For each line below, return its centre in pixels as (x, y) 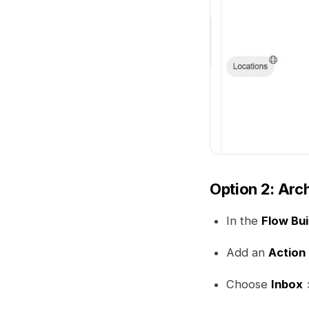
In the (244, 221)
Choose (249, 285)
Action (287, 253)
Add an (247, 253)
